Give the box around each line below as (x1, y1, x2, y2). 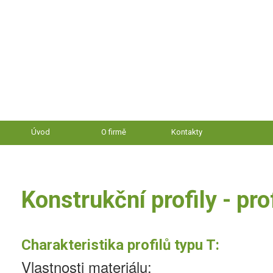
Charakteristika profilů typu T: (21, 236, 219, 253)
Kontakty (171, 127, 202, 136)
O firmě (101, 127, 126, 136)
